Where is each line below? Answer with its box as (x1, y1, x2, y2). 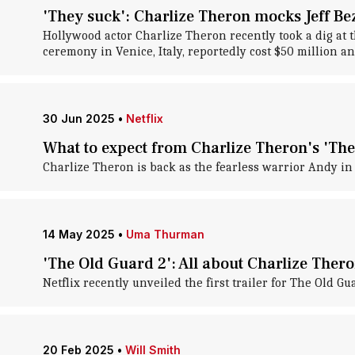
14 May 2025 (42, 227, 115, 241)
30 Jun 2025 (42, 112, 115, 125)
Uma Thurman (125, 227, 204, 241)
